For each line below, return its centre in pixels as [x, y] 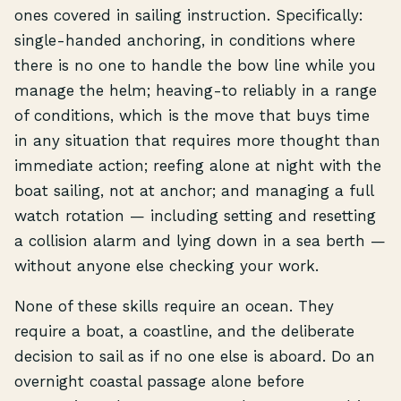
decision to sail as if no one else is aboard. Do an [195, 357]
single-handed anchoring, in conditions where [185, 40]
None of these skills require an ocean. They [174, 307]
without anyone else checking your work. [166, 265]
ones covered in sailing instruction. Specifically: [189, 15]
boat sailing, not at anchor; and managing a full [194, 190]
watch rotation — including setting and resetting [195, 215]
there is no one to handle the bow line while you [195, 65]
